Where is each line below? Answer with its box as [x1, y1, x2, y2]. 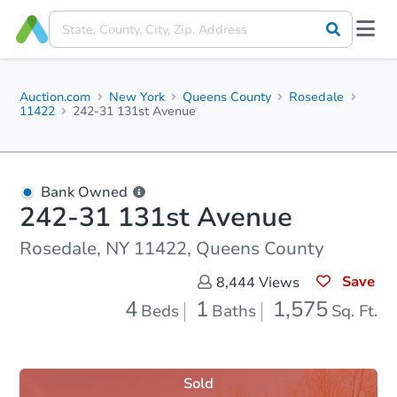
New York [109, 89, 166, 105]
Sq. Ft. [331, 300, 378, 322]
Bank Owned [41, 183, 128, 202]
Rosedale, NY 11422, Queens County [19, 237, 324, 261]
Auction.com [19, 89, 91, 105]
